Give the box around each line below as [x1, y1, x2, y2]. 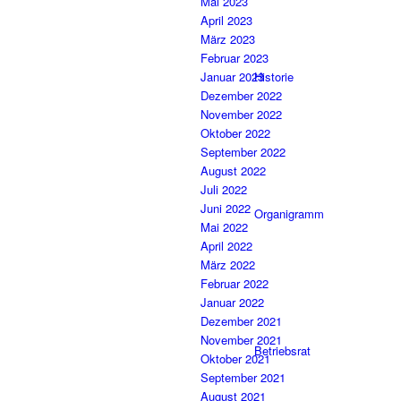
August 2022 [200, 162, 266, 180]
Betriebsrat [254, 342, 311, 359]
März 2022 [200, 256, 255, 274]
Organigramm [254, 205, 324, 222]
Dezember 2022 [200, 87, 282, 105]
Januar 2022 [200, 294, 264, 311]
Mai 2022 [200, 218, 248, 236]
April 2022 [200, 237, 252, 255]
